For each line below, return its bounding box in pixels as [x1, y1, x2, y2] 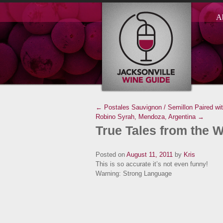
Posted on [96, 151, 125, 158]
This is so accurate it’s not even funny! [96, 160, 208, 168]
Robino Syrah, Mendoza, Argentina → [96, 113, 204, 120]
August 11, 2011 [126, 151, 173, 158]
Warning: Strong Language [96, 170, 172, 177]
